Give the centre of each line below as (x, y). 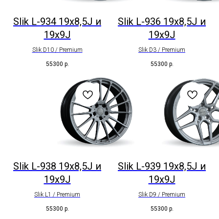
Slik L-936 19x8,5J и (162, 21)
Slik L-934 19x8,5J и (57, 21)
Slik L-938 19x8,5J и (57, 166)
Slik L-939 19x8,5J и (162, 166)
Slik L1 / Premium (57, 195)
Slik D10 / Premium (57, 50)
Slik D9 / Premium (162, 195)
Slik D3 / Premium (162, 50)
